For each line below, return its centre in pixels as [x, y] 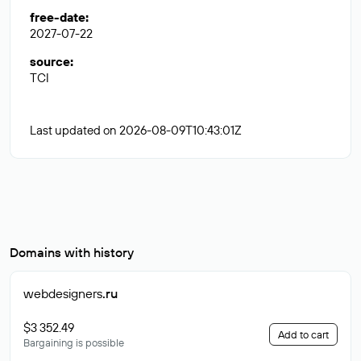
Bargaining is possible [74, 342]
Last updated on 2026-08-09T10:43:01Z [136, 130]
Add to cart [303, 334]
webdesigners [63, 293]
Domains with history [72, 252]
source [50, 62]
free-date [58, 17]
